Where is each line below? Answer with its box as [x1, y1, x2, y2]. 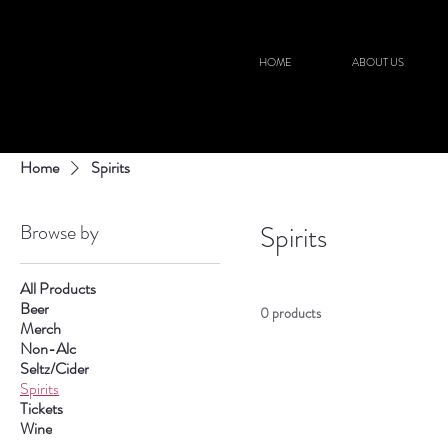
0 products [260, 303, 321, 323]
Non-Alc [20, 337, 76, 360]
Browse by [20, 218, 99, 247]
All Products [20, 277, 96, 300]
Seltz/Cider [20, 357, 89, 380]
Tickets [20, 397, 63, 420]
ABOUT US [351, 54, 404, 70]
